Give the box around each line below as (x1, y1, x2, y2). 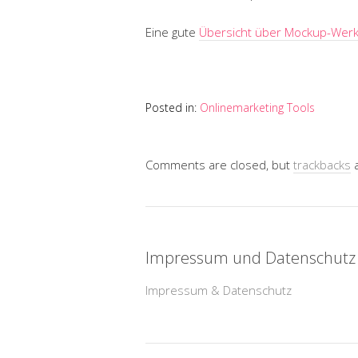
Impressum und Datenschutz (145, 246, 356, 268)
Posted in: (145, 99, 200, 115)
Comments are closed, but (145, 156, 293, 173)
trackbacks (293, 156, 351, 173)
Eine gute (145, 23, 199, 40)
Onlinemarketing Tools (200, 99, 315, 115)
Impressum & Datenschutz (145, 281, 292, 298)
